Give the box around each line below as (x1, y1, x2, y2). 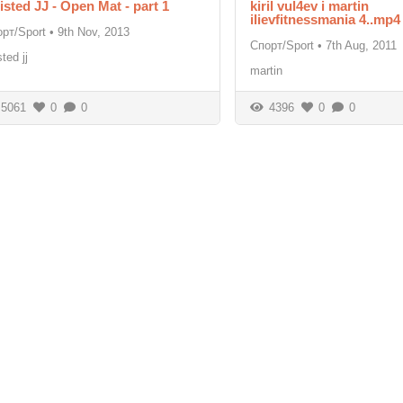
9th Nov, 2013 (58, 24, 130, 39)
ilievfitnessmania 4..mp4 (249, 11, 400, 27)
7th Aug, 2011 (325, 38, 397, 52)
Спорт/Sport (249, 38, 314, 52)
